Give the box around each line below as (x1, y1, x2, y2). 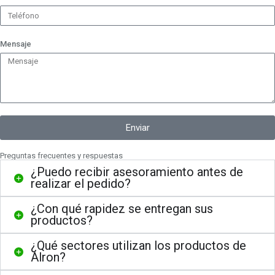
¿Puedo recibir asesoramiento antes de (31, 165, 243, 179)
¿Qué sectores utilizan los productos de (31, 238, 246, 253)
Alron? (31, 250, 66, 265)
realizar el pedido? (31, 176, 131, 191)
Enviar (125, 122, 150, 133)
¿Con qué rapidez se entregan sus (31, 201, 213, 216)
